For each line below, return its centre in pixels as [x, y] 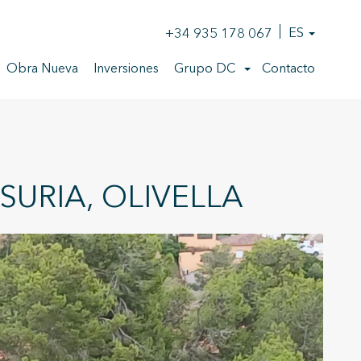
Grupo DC [205, 69]
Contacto [288, 69]
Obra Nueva [42, 69]
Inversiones [126, 69]
